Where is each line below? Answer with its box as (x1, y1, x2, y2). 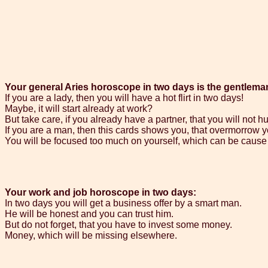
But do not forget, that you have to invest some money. (5, 220, 232, 230)
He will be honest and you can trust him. (5, 209, 173, 220)
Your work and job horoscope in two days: (5, 187, 196, 198)
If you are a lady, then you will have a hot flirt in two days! (5, 93, 243, 103)
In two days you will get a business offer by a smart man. (5, 198, 242, 209)
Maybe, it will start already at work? (5, 103, 153, 114)
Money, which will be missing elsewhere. (5, 230, 177, 241)
